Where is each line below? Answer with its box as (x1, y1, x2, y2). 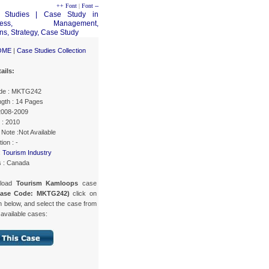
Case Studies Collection (17, 46, 86, 54)
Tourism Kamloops (16, 179, 79, 187)
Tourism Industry (2, 148, 52, 156)
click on (69, 189, 97, 197)
